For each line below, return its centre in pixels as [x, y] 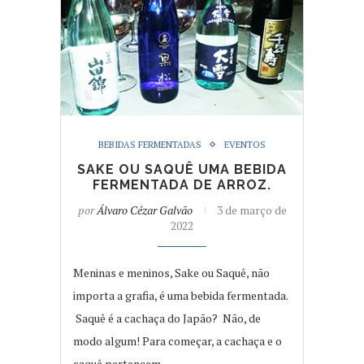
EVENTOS [245, 144]
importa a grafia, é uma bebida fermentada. [180, 295]
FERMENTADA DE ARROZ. [182, 184]
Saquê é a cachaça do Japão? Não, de [167, 318]
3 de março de [251, 210]
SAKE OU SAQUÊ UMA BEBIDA [182, 169]
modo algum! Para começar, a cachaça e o [178, 340]
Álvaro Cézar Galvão [144, 210]
